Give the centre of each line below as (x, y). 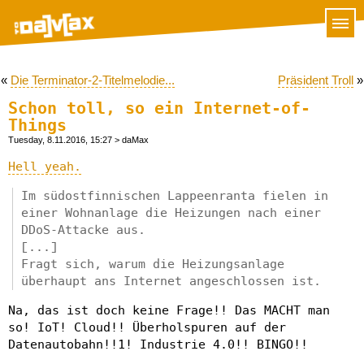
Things (37, 126)
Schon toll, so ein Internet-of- (159, 108)
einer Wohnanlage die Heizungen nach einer (171, 213)
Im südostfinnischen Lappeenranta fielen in (175, 196)
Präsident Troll (316, 80)
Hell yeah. (45, 167)
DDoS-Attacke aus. (83, 230)
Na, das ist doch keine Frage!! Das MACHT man (169, 310)
